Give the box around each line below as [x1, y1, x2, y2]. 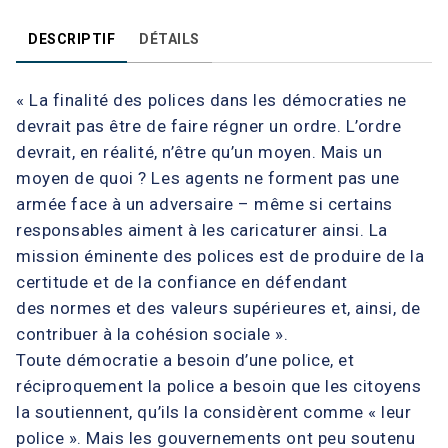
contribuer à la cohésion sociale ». [16, 323, 289, 344]
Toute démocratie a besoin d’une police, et [16, 349, 355, 370]
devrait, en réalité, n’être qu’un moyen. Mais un [16, 141, 383, 162]
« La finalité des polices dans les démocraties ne [16, 89, 407, 110]
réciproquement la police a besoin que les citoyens [16, 375, 422, 396]
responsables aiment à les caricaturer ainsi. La [16, 219, 388, 240]
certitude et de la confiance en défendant [16, 271, 348, 292]
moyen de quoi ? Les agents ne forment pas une [16, 167, 400, 188]
